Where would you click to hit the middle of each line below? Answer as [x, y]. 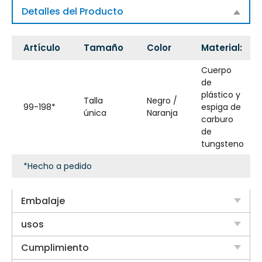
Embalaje [43, 201]
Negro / [162, 100]
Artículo [42, 47]
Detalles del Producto [73, 11]
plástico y [221, 94]
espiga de [221, 107]
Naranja [162, 113]
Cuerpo [216, 70]
